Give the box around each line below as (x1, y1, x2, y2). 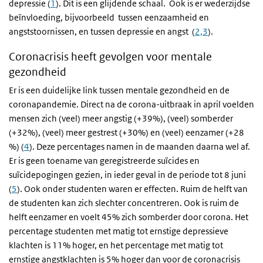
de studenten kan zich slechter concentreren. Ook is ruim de (9, 197, 239, 208)
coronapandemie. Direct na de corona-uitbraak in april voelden (9, 99, 254, 110)
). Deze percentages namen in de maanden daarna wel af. (29, 141, 250, 152)
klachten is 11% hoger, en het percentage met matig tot (9, 240, 223, 251)
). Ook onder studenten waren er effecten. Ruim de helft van (17, 183, 248, 194)
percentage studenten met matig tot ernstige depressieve (9, 225, 228, 237)
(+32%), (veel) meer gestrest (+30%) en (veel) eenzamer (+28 (9, 127, 244, 138)
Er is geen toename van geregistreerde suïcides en (9, 155, 200, 166)
